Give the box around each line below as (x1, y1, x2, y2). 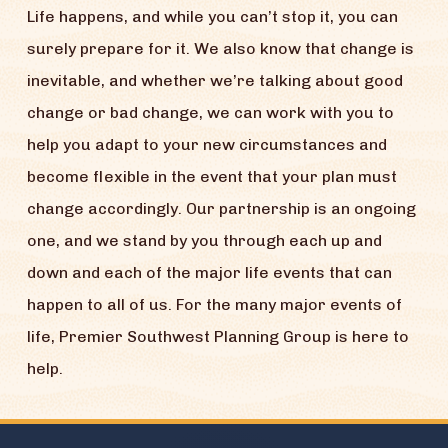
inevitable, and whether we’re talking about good (26, 71, 403, 91)
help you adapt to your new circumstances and (26, 135, 387, 155)
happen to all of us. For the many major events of (26, 295, 402, 315)
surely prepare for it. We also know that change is (26, 39, 414, 59)
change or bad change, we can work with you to (26, 103, 394, 123)
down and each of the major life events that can (26, 263, 392, 283)
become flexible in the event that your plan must (26, 167, 397, 187)
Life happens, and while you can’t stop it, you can (26, 7, 398, 27)
